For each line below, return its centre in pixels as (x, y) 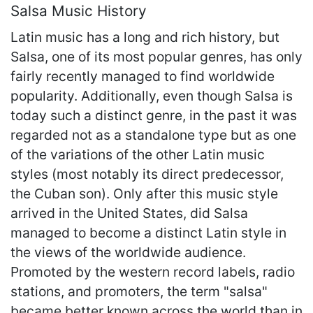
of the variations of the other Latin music (138, 154)
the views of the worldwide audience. (128, 252)
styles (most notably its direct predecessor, (147, 174)
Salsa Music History (79, 10)
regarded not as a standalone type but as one (153, 134)
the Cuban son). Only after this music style (144, 193)
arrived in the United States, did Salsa (129, 213)
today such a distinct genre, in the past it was (154, 115)
